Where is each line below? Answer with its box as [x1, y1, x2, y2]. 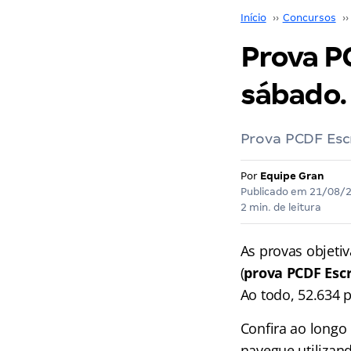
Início [240, 12, 266, 24]
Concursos [282, 12, 336, 24]
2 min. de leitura [240, 201, 321, 213]
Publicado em [240, 186, 309, 197]
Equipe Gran [259, 170, 324, 182]
